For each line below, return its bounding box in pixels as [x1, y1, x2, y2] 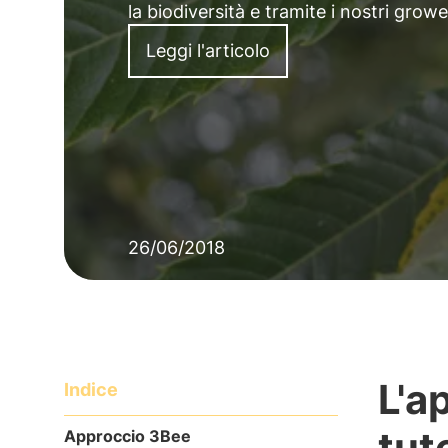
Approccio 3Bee [64, 426, 191, 446]
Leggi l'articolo [146, 40, 270, 61]
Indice [64, 379, 118, 400]
